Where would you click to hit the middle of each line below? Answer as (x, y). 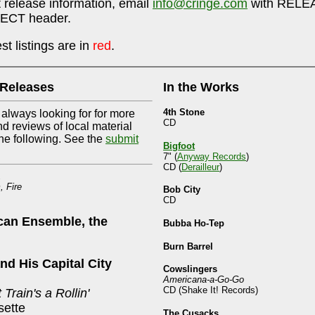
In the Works (201, 87)
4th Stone (184, 112)
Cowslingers (190, 269)
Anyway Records (212, 156)
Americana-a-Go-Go (204, 280)
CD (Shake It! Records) (211, 290)
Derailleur (200, 167)
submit (122, 139)
